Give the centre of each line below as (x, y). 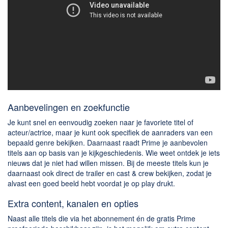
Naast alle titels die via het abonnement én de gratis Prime (102, 218)
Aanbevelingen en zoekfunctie (69, 107)
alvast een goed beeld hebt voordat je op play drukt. (91, 183)
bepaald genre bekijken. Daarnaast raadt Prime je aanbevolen (108, 142)
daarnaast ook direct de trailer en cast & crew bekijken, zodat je (110, 173)
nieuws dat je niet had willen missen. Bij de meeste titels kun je (108, 163)
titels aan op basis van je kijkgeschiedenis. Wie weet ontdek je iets (114, 152)
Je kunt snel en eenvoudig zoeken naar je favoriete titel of (101, 122)
